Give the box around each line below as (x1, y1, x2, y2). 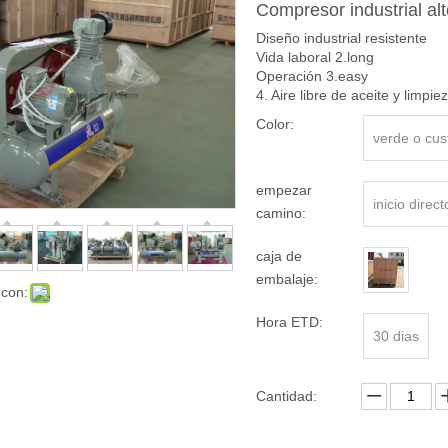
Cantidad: (256, 387, 317, 404)
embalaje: (256, 270, 318, 287)
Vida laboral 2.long (256, 48, 374, 65)
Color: (256, 115, 294, 132)
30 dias (373, 327, 419, 344)
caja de (256, 247, 302, 264)
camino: (256, 204, 306, 221)
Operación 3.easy (256, 67, 368, 84)
